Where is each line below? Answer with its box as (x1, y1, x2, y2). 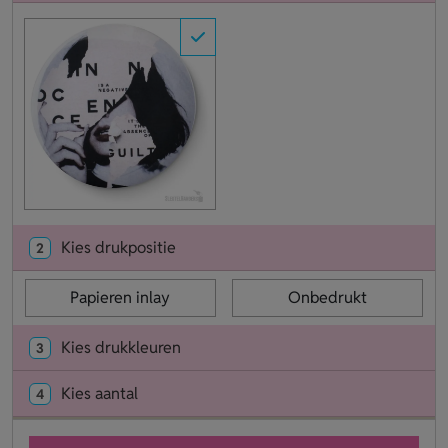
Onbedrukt (287, 286, 367, 308)
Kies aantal (61, 382, 138, 404)
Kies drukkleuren (61, 336, 181, 358)
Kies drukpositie (61, 236, 176, 258)
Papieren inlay (70, 286, 171, 308)
